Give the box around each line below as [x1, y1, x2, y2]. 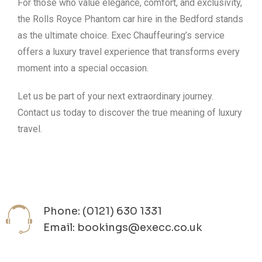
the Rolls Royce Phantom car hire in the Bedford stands [18, 13, 243, 25]
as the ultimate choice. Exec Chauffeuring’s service [18, 30, 225, 42]
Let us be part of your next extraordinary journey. [18, 91, 213, 102]
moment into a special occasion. [18, 63, 149, 74]
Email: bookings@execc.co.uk [43, 221, 202, 235]
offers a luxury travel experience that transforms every [18, 46, 240, 58]
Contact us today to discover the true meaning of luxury [18, 107, 242, 119]
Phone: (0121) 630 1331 [43, 205, 162, 218]
